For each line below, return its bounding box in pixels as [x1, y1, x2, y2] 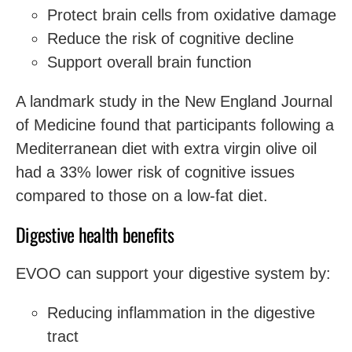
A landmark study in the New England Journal [16, 92, 332, 110]
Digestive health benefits [16, 219, 174, 248]
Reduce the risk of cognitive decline [47, 29, 294, 47]
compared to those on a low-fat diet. [16, 186, 268, 204]
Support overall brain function [47, 53, 251, 71]
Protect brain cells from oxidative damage [47, 5, 336, 24]
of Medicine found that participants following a [16, 115, 334, 134]
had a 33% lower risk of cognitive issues [16, 163, 295, 181]
